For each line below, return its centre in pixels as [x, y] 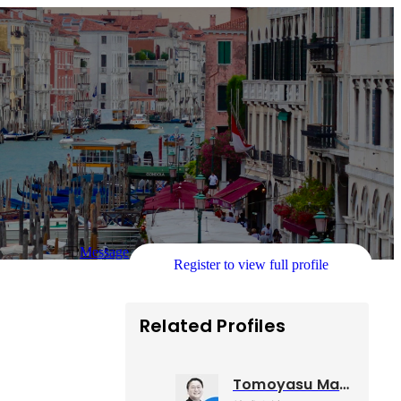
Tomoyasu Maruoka [345, 385]
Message [104, 252]
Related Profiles [213, 326]
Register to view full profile [251, 265]
